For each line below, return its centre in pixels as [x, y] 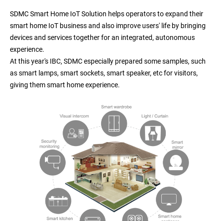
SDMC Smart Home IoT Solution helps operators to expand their [107, 14]
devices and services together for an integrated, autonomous [102, 37]
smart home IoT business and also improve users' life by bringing [108, 25]
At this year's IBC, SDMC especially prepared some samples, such [108, 61]
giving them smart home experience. [65, 85]
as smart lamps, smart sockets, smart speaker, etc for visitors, [104, 73]
